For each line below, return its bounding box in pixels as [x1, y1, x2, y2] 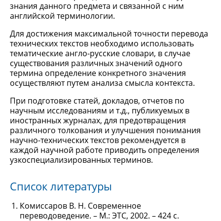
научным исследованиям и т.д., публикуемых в [10, 105, 189, 116]
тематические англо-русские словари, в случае [10, 48, 190, 59]
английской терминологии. [10, 10, 115, 21]
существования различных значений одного [10, 58, 183, 69]
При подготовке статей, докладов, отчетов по [10, 95, 184, 106]
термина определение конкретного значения [10, 68, 186, 78]
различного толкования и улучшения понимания [10, 125, 201, 136]
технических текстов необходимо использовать [10, 38, 194, 49]
